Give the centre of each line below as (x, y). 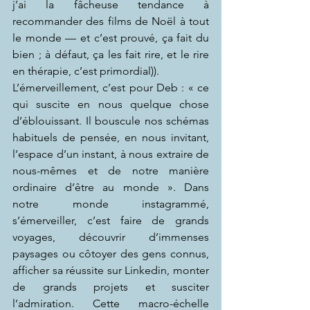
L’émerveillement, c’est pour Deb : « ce (111, 87)
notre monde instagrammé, (111, 203)
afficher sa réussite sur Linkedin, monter (111, 270)
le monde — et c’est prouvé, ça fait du (111, 37)
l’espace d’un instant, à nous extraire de (111, 154)
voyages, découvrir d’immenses (111, 237)
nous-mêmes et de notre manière (111, 170)
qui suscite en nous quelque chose (111, 104)
